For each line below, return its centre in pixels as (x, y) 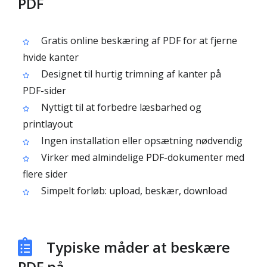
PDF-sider (44, 91)
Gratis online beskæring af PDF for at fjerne (138, 41)
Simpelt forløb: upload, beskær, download (133, 191)
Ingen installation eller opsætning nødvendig (141, 141)
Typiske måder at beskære (138, 247)
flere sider (45, 174)
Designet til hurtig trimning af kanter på (130, 74)
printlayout (48, 124)
